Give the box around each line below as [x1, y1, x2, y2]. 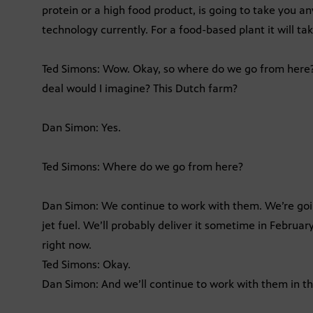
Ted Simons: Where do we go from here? [42, 160, 243, 174]
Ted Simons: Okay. [42, 258, 131, 272]
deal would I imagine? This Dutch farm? [42, 82, 238, 96]
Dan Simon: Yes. [42, 121, 121, 135]
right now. [42, 238, 92, 252]
